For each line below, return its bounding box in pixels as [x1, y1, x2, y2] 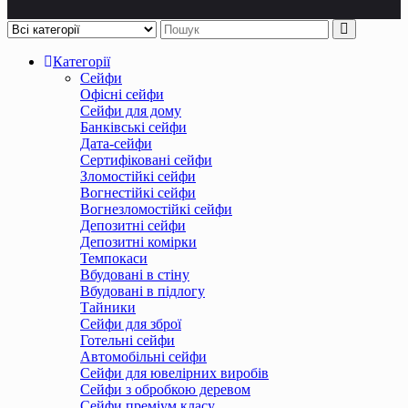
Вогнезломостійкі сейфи [80, 200, 232, 217]
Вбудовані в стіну [80, 266, 189, 282]
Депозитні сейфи [80, 217, 186, 233]
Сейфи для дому [80, 102, 181, 118]
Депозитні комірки [80, 233, 197, 250]
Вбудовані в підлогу [80, 282, 205, 299]
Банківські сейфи [80, 118, 187, 135]
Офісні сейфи [80, 86, 164, 102]
